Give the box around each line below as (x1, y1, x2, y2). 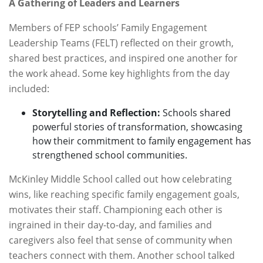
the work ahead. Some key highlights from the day (9, 67, 230, 80)
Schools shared (160, 106, 231, 119)
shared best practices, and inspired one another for (9, 52, 238, 65)
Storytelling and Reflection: (32, 106, 160, 119)
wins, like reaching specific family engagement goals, (9, 188, 240, 201)
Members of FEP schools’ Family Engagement (9, 21, 207, 34)
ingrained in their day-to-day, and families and (9, 218, 212, 231)
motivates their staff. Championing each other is (9, 203, 222, 216)
